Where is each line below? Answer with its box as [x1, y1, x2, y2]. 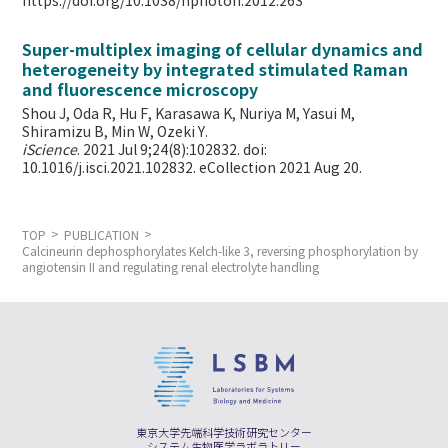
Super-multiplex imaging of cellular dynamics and [22, 40, 424, 61]
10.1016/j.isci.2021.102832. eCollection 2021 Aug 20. [22, 160, 363, 177]
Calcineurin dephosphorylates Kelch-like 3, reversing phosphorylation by [22, 244, 419, 259]
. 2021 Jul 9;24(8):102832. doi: [77, 142, 268, 159]
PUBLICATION [64, 228, 140, 243]
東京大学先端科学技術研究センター [136, 427, 312, 441]
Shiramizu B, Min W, [22, 124, 158, 141]
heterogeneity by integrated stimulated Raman [22, 60, 409, 81]
